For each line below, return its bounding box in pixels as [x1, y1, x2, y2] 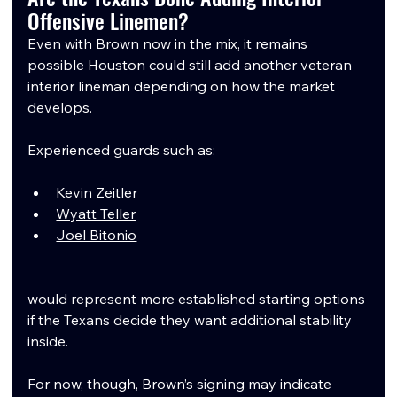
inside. [27, 331, 69, 350]
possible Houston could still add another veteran [27, 55, 356, 74]
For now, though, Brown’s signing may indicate [27, 374, 336, 393]
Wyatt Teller [56, 204, 136, 222]
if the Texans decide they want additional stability [27, 310, 356, 329]
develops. [27, 97, 93, 116]
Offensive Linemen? [27, 4, 190, 36]
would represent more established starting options [27, 289, 370, 307]
